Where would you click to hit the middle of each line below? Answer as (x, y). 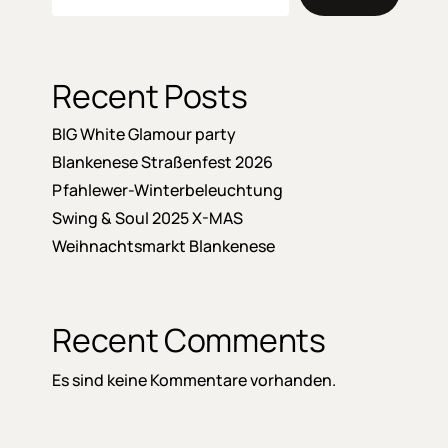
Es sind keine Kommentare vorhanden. (194, 379)
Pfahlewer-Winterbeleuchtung (168, 189)
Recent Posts (150, 95)
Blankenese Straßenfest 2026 (163, 161)
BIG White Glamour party (144, 133)
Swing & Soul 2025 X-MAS (148, 217)
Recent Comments (189, 339)
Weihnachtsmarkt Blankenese (164, 245)
